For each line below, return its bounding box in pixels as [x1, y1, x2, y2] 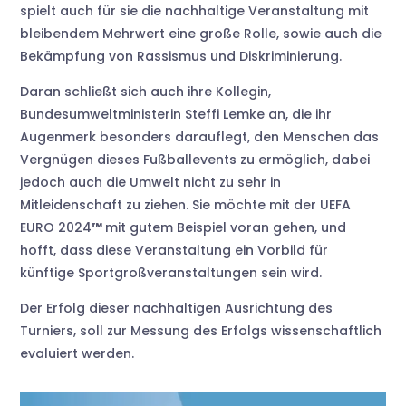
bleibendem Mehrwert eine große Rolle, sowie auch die [20, 24, 382, 43]
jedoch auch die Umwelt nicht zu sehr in [20, 173, 282, 191]
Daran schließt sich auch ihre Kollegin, [20, 82, 272, 101]
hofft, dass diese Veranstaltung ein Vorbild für [20, 241, 329, 259]
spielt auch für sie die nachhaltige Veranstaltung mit [20, 2, 370, 20]
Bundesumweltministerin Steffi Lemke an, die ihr [20, 105, 333, 123]
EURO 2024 [20, 218, 92, 237]
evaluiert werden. [20, 344, 135, 362]
